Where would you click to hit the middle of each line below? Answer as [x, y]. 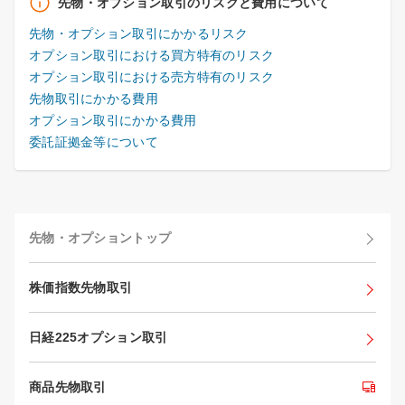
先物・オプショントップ [100, 237]
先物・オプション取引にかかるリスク [139, 33]
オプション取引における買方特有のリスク [152, 55]
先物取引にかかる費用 [94, 98]
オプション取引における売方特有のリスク [152, 76]
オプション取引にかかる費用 [113, 120]
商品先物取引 [68, 386]
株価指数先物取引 [81, 287]
